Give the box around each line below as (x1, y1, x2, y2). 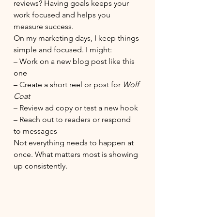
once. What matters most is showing (14, 150, 140, 159)
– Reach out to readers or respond (14, 115, 133, 124)
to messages (14, 126, 57, 136)
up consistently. (14, 161, 67, 170)
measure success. (14, 22, 74, 31)
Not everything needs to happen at (14, 138, 136, 147)
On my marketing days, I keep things (14, 33, 141, 43)
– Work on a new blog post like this (14, 57, 137, 66)
